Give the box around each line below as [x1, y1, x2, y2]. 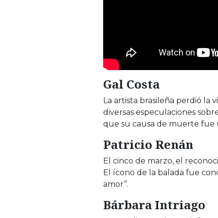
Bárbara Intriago [103, 197, 205, 213]
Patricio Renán [103, 136, 193, 153]
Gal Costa [103, 76, 160, 92]
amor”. [103, 180, 128, 189]
